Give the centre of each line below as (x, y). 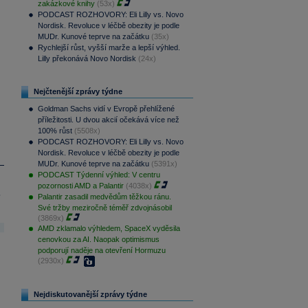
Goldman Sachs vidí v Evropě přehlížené (106, 109)
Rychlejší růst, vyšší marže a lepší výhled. (109, 47)
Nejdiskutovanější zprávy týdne (90, 295)
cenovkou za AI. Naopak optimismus (98, 239)
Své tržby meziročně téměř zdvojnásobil (104, 208)
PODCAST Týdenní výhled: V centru (99, 175)
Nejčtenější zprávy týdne (78, 91)
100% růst (55, 131)
